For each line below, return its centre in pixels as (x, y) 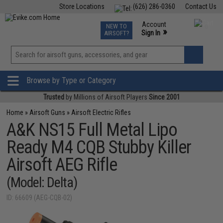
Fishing (54, 24)
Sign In (151, 33)
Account (154, 24)
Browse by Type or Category (71, 81)
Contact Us (201, 6)
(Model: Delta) (42, 182)
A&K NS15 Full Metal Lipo (92, 130)
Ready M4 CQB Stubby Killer (99, 147)
